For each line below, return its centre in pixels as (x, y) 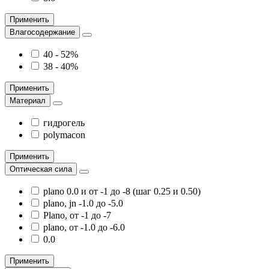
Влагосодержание (42, 32)
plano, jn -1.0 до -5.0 (83, 204)
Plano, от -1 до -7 (77, 216)
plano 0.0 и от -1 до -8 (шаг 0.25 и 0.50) (122, 192)
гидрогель (64, 123)
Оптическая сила (41, 169)
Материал (28, 101)
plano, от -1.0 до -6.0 (84, 228)
